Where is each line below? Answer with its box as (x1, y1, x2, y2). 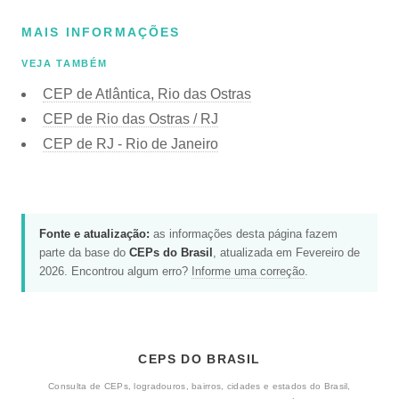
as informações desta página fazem (150, 227, 338, 241)
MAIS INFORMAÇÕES (21, 25, 181, 39)
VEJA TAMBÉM (21, 58, 108, 69)
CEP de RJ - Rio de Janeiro (43, 135, 218, 151)
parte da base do (39, 246, 129, 260)
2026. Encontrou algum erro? (39, 265, 191, 279)
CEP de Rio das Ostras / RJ (43, 110, 218, 126)
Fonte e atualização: (39, 227, 150, 241)
